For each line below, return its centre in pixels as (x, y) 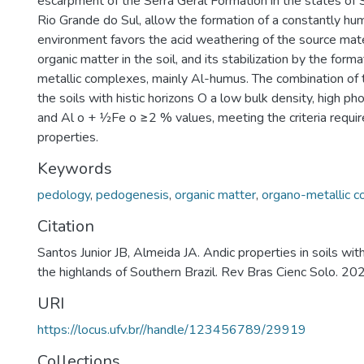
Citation (66, 226)
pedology (64, 195)
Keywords (75, 169)
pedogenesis (132, 195)
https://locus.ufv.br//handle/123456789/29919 (172, 330)
